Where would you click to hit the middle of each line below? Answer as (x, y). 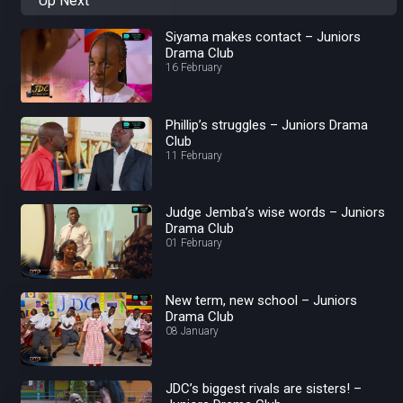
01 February (194, 243)
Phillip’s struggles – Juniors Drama (267, 125)
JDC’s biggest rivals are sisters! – (264, 388)
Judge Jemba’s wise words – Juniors (276, 213)
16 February (194, 68)
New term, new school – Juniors (262, 301)
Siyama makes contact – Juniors (264, 37)
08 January (193, 331)
